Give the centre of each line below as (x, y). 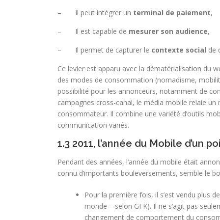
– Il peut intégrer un (95, 13)
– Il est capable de (93, 31)
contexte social (178, 50)
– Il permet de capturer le (103, 50)
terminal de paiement (172, 13)
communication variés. (93, 125)
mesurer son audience (168, 31)
